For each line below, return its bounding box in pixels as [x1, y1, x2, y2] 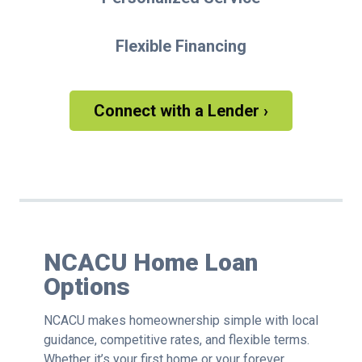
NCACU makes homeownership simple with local [43, 313, 318, 329]
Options [43, 272, 130, 301]
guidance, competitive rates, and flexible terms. [43, 332, 309, 348]
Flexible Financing [115, 36, 246, 57]
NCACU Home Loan [43, 248, 258, 277]
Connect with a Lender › [93, 101, 268, 121]
